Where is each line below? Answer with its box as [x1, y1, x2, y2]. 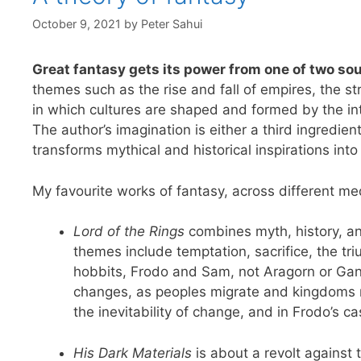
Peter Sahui [141, 17, 202, 31]
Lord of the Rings [73, 223, 189, 240]
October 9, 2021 [32, 17, 121, 31]
